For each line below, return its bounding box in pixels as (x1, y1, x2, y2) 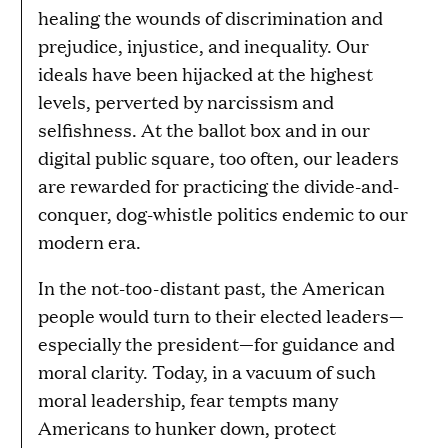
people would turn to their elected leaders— (38, 302, 404, 328)
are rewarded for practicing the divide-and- (38, 172, 399, 198)
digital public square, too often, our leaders (38, 144, 399, 170)
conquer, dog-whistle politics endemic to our (38, 200, 408, 226)
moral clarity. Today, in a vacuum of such (38, 358, 376, 384)
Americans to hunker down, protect (38, 414, 336, 440)
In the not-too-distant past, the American (38, 274, 385, 300)
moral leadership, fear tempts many (38, 386, 338, 412)
